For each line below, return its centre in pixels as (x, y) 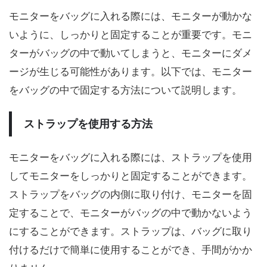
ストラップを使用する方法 (88, 124)
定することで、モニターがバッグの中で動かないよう (131, 213)
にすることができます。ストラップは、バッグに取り (131, 231)
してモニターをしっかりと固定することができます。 (131, 176)
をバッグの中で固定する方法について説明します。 (125, 90)
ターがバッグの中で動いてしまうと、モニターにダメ (131, 53)
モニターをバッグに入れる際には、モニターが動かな (131, 16)
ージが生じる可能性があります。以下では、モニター (131, 72)
